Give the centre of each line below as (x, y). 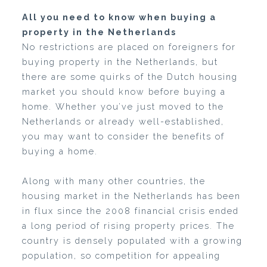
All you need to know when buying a (119, 17)
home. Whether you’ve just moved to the (123, 106)
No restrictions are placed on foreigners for (129, 47)
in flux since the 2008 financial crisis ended (130, 211)
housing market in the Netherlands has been (131, 196)
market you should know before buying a (124, 91)
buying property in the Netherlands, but (120, 62)
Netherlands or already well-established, (123, 121)
